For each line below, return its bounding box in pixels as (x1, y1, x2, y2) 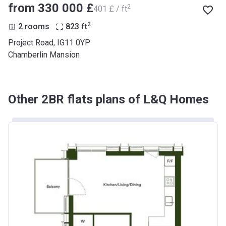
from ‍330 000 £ (8, 1, 93, 16)
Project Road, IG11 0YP (8, 38, 90, 48)
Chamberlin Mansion (8, 50, 80, 60)
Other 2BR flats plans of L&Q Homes (8, 92, 209, 107)
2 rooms (18, 22, 49, 32)
